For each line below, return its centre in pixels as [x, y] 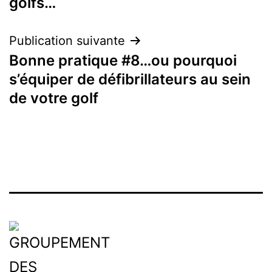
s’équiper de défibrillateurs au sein [130, 79]
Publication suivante [67, 40]
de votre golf [54, 98]
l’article [45, 23]
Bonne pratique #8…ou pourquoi [123, 60]
